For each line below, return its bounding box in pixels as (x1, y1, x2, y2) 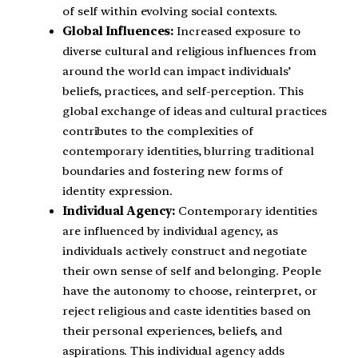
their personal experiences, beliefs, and (62, 323, 282, 338)
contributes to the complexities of (62, 123, 253, 138)
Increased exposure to (173, 23, 301, 38)
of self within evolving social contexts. (62, 3, 277, 18)
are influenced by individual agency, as (62, 223, 279, 238)
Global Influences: (62, 23, 174, 38)
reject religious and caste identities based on (62, 303, 312, 318)
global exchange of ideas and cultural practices (62, 103, 328, 118)
